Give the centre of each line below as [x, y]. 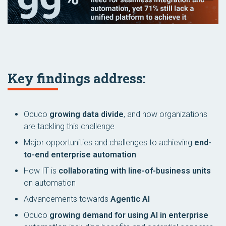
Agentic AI [130, 199]
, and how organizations [165, 115]
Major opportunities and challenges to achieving [109, 143]
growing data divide [87, 115]
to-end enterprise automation [80, 155]
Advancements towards [67, 199]
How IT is [41, 171]
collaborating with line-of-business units [135, 171]
